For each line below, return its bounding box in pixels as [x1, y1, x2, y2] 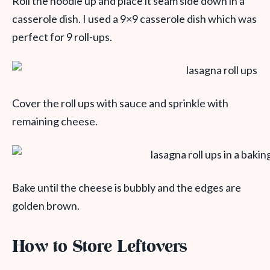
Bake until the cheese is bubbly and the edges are [12, 181, 241, 194]
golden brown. [12, 199, 80, 212]
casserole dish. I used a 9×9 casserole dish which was [12, 12, 257, 25]
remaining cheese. [12, 115, 98, 128]
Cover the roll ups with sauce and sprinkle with [12, 96, 228, 110]
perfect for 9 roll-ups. [12, 30, 112, 43]
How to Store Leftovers [12, 235, 187, 260]
